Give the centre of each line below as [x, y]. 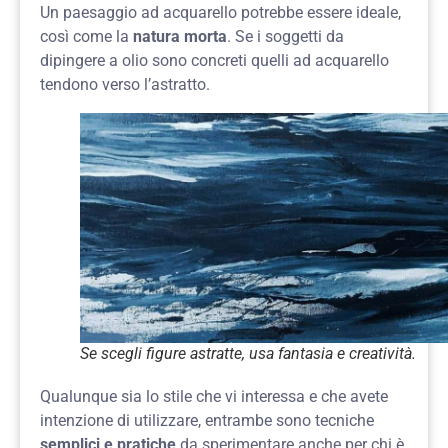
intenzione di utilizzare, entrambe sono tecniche [207, 421]
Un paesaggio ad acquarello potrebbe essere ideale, [220, 13]
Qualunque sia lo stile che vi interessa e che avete [214, 397]
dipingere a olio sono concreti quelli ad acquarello [214, 61]
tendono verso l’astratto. [125, 85]
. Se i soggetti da [285, 37]
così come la [86, 37]
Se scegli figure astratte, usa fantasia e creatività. [248, 354]
